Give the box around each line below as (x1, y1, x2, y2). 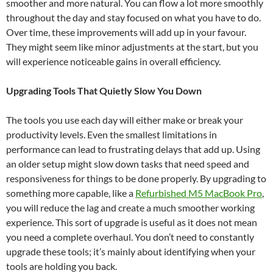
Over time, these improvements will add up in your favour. (6, 26, 246, 38)
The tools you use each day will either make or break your (6, 114, 243, 126)
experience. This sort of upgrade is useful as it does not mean (6, 216, 257, 229)
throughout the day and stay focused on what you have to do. (6, 12, 261, 24)
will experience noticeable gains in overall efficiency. (6, 55, 221, 68)
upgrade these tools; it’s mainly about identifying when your (6, 246, 255, 258)
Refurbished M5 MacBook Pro (135, 187, 262, 199)
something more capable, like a (6, 187, 135, 199)
